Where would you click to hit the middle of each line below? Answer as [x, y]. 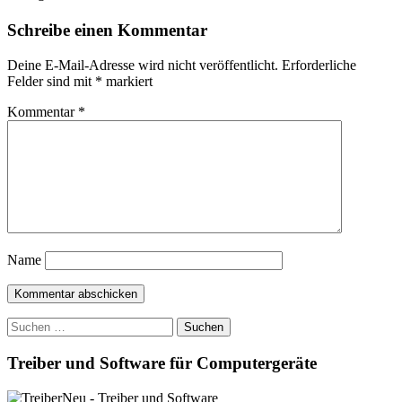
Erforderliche [319, 66]
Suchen [27, 325]
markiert [127, 82]
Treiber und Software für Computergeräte [162, 363]
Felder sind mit [51, 82]
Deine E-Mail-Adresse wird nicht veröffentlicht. [143, 66]
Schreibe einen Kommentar [107, 31]
